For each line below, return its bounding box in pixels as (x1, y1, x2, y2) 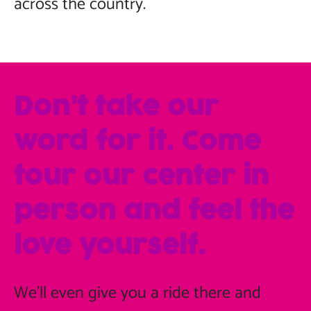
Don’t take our (14, 89, 219, 126)
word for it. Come (14, 124, 261, 160)
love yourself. (14, 228, 205, 264)
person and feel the (14, 193, 294, 230)
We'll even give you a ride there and (14, 280, 261, 307)
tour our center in (14, 158, 269, 195)
